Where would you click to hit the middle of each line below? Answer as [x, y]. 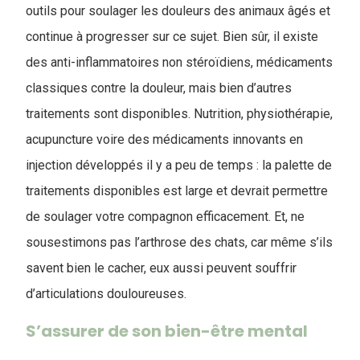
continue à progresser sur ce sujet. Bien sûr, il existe [172, 37]
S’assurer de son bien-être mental [167, 331]
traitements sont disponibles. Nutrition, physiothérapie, [179, 114]
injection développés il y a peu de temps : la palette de [179, 165]
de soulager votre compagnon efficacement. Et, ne [165, 217]
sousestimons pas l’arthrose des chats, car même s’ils [179, 242]
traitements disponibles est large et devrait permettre [177, 191]
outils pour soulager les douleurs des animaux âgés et [178, 11]
